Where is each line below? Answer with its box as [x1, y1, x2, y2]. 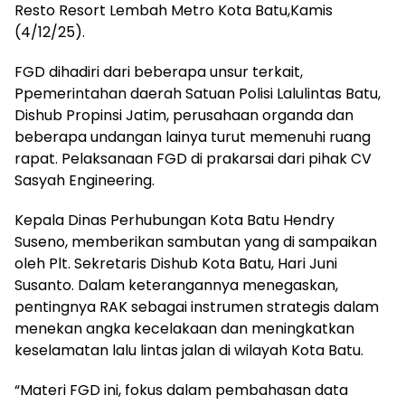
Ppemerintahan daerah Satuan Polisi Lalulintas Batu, [14, 83, 381, 105]
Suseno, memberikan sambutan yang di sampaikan [14, 231, 377, 253]
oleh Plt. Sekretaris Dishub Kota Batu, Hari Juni [14, 253, 337, 275]
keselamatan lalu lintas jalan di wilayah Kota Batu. [14, 340, 363, 362]
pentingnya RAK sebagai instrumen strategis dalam [14, 297, 379, 318]
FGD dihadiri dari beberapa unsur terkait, [14, 61, 303, 83]
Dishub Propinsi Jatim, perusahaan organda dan [14, 105, 353, 127]
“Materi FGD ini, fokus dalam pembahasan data [14, 380, 348, 401]
